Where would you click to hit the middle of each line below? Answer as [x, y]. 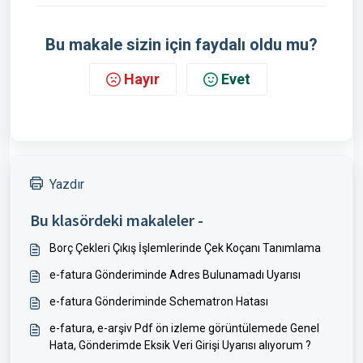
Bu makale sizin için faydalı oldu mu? [181, 45]
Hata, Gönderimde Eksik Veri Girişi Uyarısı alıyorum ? [180, 345]
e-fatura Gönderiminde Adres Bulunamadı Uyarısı [175, 275]
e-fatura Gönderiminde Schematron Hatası [159, 301]
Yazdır [67, 184]
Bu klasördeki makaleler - [117, 220]
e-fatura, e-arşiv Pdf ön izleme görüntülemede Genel [184, 328]
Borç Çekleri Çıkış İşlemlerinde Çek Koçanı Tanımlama [185, 248]
